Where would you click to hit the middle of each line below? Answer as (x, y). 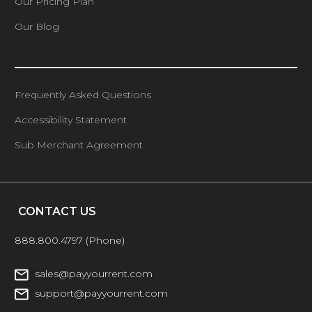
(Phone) (106, 241)
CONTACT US (57, 212)
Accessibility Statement (71, 120)
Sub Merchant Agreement (79, 145)
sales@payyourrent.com (94, 274)
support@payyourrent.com (102, 294)
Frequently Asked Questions (83, 95)
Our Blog (37, 27)
